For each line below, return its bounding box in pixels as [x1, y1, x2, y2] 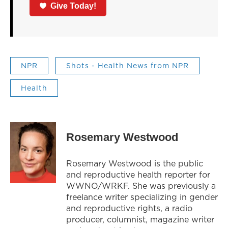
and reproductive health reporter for [66, 168, 210, 180]
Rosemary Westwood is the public [66, 157, 203, 169]
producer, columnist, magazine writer [66, 213, 214, 225]
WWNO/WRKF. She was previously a [66, 180, 216, 191]
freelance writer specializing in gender [66, 191, 218, 203]
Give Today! [50, 1, 97, 10]
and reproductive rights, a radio [66, 202, 192, 214]
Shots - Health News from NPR [66, 60, 189, 71]
